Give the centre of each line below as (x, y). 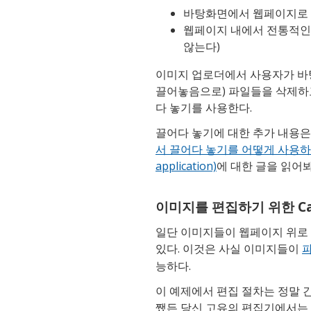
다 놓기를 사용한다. (204, 107)
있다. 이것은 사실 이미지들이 (229, 248)
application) (186, 166)
